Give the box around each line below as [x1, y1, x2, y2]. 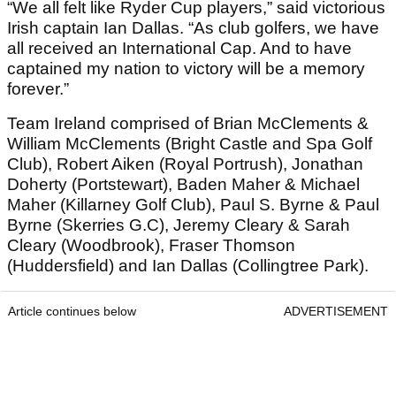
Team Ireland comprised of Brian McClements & [7, 114, 369, 133]
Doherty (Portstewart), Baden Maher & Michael [7, 175, 360, 194]
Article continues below [8, 304, 136, 319]
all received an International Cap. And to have [7, 39, 352, 58]
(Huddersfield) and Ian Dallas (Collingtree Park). [7, 256, 369, 276]
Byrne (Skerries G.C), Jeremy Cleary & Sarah [7, 216, 350, 235]
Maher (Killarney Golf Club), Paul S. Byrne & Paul [7, 195, 379, 215]
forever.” [7, 80, 69, 99]
